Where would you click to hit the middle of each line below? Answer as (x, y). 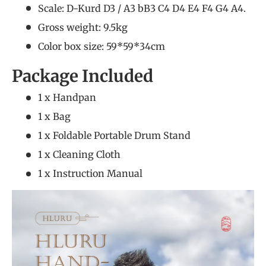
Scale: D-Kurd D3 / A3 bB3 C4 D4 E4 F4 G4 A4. (142, 8)
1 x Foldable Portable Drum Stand (118, 135)
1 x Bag (59, 116)
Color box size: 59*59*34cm (102, 46)
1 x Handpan (100, 97)
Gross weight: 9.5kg (83, 27)
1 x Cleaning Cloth (83, 154)
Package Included (83, 77)
